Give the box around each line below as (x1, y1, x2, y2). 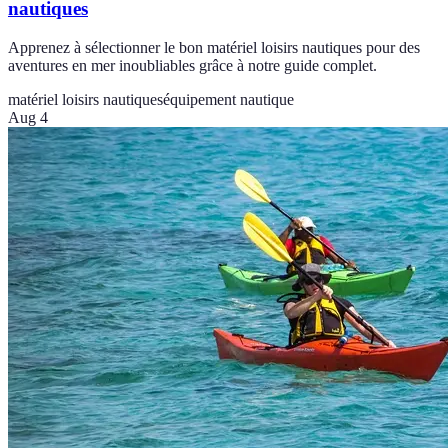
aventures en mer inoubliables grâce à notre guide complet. (8, 56, 377, 74)
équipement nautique (163, 90, 294, 108)
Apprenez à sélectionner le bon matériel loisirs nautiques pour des (8, 38, 420, 56)
